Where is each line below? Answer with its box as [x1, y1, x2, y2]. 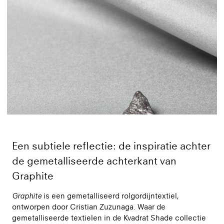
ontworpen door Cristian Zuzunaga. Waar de [12, 202, 165, 211]
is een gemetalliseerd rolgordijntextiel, [41, 191, 179, 200]
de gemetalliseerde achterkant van [12, 154, 176, 167]
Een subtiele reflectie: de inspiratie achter [12, 139, 210, 152]
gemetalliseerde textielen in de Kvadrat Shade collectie [12, 213, 206, 222]
